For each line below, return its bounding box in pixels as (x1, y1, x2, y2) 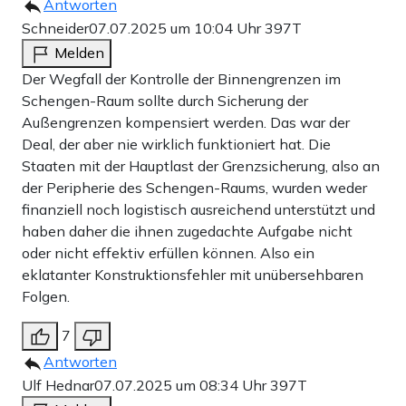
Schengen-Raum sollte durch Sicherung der (22, 92, 308, 111)
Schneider (22, 19, 89, 38)
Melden (54, 43, 104, 63)
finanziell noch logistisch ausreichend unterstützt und (22, 200, 375, 219)
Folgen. (22, 287, 70, 306)
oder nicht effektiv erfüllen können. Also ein (22, 244, 314, 263)
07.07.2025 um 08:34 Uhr (94, 376, 270, 395)
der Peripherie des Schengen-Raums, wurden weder (22, 179, 367, 198)
